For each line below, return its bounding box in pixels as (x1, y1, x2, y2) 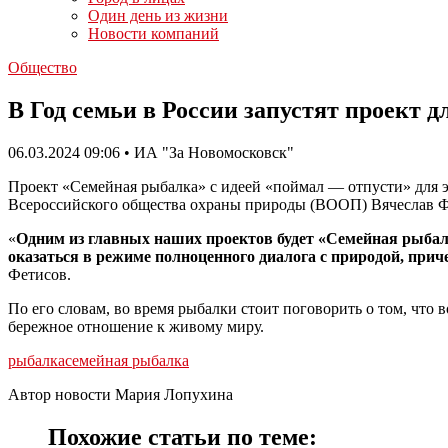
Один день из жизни (88, 7, 228, 24)
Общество (8, 59, 77, 76)
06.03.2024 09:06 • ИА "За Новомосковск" (8, 143, 294, 161)
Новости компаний (88, 25, 219, 42)
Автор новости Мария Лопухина (8, 385, 233, 403)
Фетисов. (8, 265, 71, 283)
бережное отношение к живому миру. (8, 317, 264, 335)
